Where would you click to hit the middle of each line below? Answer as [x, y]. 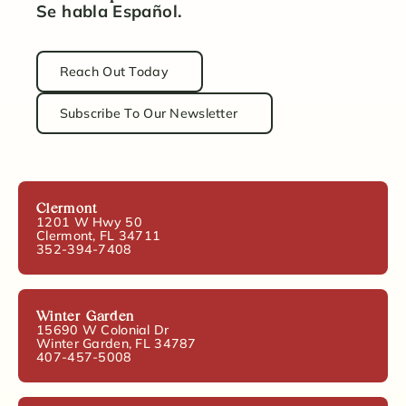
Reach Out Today [114, 72]
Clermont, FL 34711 [99, 235]
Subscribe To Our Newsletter [149, 113]
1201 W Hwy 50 [89, 222]
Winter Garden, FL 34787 [116, 343]
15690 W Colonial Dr [103, 329]
